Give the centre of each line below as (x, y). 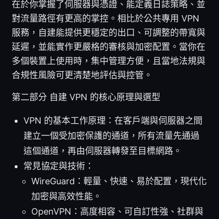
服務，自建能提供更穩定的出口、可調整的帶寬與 (109, 32)
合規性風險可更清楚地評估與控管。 (82, 75)
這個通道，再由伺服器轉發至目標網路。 (103, 151)
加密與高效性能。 (66, 196)
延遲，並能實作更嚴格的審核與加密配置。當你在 (109, 46)
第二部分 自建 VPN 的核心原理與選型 (86, 97)
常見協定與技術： (59, 166)
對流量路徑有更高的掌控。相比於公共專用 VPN (106, 18)
